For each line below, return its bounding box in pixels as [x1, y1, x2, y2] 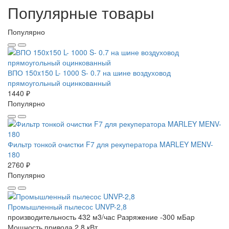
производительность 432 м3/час [8, 212, 115, 222]
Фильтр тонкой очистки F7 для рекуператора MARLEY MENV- [8, 139, 213, 149]
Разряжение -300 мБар [117, 212, 195, 222]
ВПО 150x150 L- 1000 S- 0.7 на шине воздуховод [8, 67, 171, 78]
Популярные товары [8, 1, 154, 24]
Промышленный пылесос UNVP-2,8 [8, 201, 127, 212]
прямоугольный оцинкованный [8, 77, 111, 88]
